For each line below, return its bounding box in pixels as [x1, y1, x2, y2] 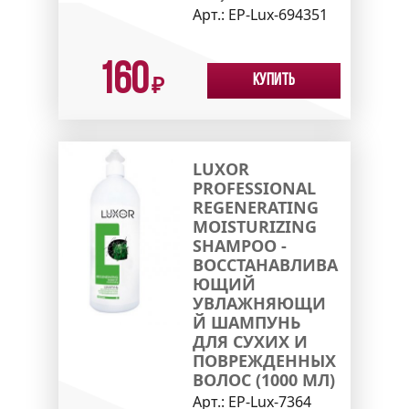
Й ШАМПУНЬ [192, 311, 300, 334]
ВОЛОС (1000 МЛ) [192, 369, 335, 392]
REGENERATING [192, 196, 319, 219]
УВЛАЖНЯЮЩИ [192, 292, 326, 315]
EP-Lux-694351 [227, 5, 328, 26]
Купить [253, 72, 295, 90]
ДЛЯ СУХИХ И [192, 330, 308, 353]
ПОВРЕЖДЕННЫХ [192, 350, 336, 372]
